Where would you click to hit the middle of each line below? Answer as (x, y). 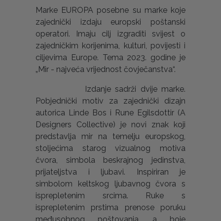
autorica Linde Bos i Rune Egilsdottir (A (110, 113)
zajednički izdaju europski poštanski (110, 22)
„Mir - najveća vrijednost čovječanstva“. (106, 70)
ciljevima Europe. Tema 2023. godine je (110, 58)
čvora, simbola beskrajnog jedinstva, (110, 160)
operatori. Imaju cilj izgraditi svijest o (110, 34)
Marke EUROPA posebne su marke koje (110, 10)
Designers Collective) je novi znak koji (110, 125)
